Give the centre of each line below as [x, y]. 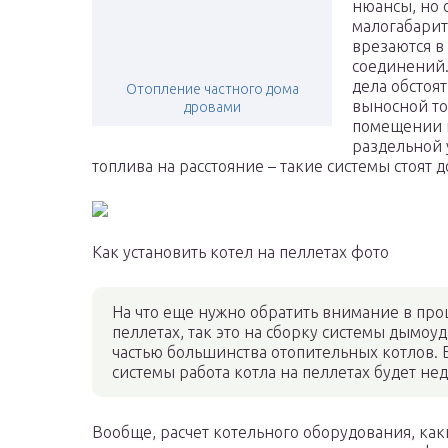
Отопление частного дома [212, 89]
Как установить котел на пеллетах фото [240, 252]
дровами [212, 107]
